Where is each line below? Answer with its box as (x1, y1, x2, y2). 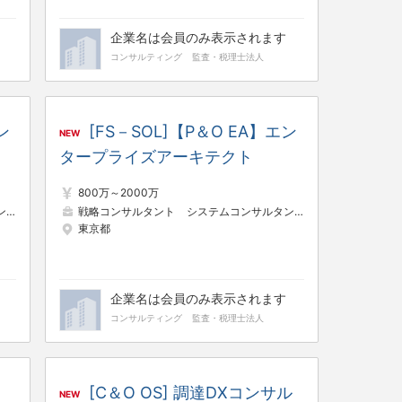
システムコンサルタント (187, 204, 294, 218)
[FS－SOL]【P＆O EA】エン (89, 122, 297, 141)
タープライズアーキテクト (59, 147, 253, 166)
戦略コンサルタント (78, 204, 175, 218)
